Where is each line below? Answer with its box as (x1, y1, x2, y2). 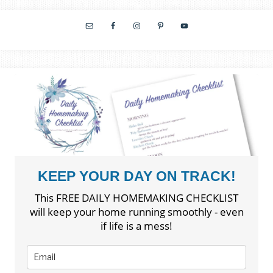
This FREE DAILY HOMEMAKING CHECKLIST (35, 190, 238, 205)
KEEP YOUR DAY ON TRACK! (37, 168, 236, 184)
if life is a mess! (101, 218, 172, 233)
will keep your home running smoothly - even (29, 204, 244, 219)
